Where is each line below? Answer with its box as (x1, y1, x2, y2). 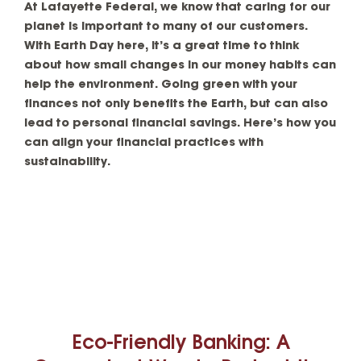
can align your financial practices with (24, 136, 263, 150)
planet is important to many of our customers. (24, 20, 308, 34)
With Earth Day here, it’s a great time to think (24, 39, 299, 53)
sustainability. (24, 156, 110, 169)
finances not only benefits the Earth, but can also (24, 98, 328, 111)
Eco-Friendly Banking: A (71, 333, 290, 355)
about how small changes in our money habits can (24, 59, 336, 73)
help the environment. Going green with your (24, 78, 297, 92)
